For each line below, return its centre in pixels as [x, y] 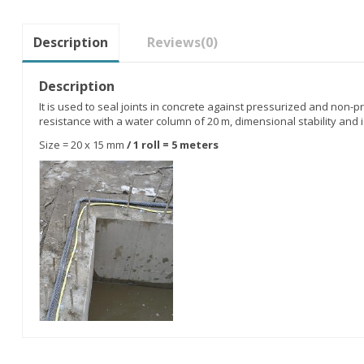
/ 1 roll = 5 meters [172, 144]
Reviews [173, 43]
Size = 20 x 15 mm [82, 144]
